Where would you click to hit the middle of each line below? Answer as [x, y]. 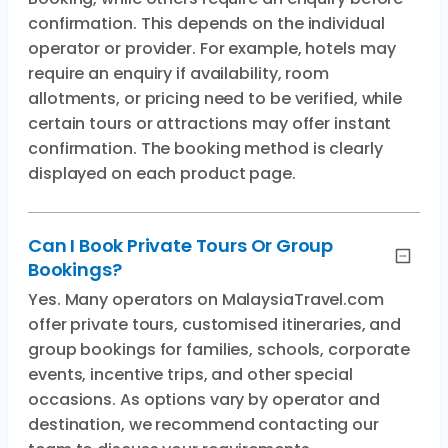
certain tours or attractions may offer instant [210, 123]
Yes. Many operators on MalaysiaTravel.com [206, 299]
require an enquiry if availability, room [178, 73]
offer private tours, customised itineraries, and [215, 324]
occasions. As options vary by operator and [204, 399]
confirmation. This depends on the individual [206, 23]
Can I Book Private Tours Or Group [181, 245]
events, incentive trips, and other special [190, 374]
